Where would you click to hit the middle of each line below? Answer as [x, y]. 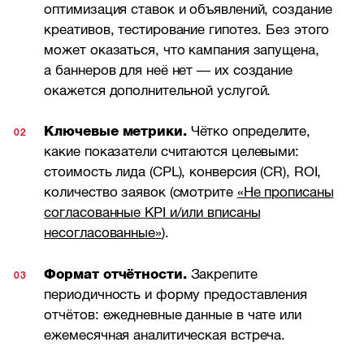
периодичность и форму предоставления [175, 294]
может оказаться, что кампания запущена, [182, 50]
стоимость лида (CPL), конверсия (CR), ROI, [183, 172]
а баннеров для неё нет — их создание [168, 70]
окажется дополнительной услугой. [158, 90]
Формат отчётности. [115, 274]
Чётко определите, [249, 132]
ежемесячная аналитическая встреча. [165, 335]
